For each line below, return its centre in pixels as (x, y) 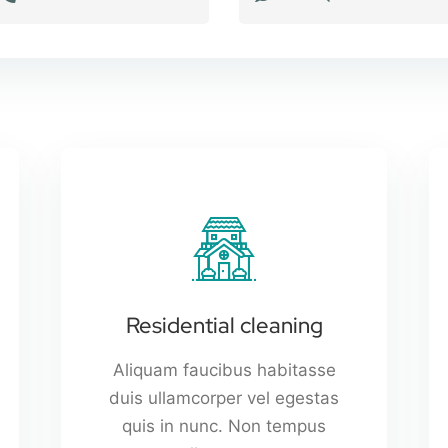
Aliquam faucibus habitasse (224, 369)
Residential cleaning (224, 325)
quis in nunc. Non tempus (224, 425)
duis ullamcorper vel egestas (224, 397)
